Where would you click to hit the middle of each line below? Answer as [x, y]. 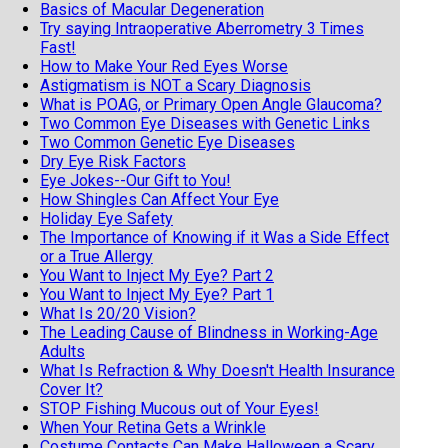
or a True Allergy [96, 256]
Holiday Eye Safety [106, 218]
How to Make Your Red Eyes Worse [164, 66]
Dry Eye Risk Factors [113, 161]
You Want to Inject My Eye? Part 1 [157, 294]
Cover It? [71, 389]
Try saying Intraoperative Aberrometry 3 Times [202, 28]
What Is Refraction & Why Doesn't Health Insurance [217, 370]
